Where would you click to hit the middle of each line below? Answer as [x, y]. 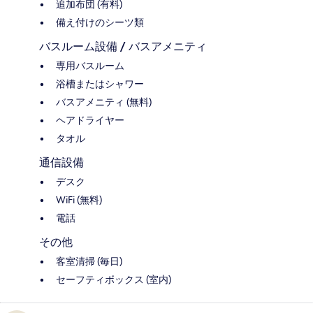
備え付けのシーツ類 [100, 23]
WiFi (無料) [79, 200]
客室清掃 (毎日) [89, 262]
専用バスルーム [90, 66]
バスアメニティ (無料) [104, 102]
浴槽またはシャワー [100, 84]
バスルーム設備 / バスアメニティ [123, 47]
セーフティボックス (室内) [114, 280]
